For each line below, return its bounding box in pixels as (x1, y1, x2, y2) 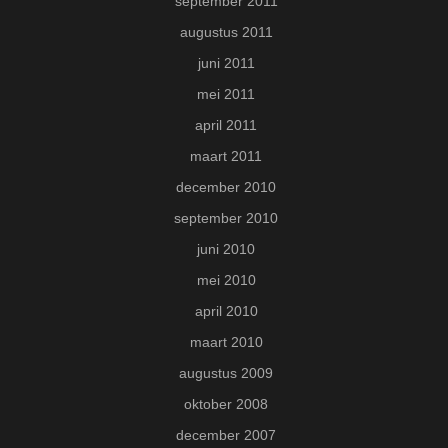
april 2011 (195, 117, 257, 134)
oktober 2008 (184, 396, 268, 413)
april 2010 (194, 303, 258, 320)
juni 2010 (197, 241, 255, 258)
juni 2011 (197, 55, 255, 72)
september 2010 (174, 210, 278, 227)
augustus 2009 (179, 365, 273, 382)
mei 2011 (197, 86, 255, 103)
